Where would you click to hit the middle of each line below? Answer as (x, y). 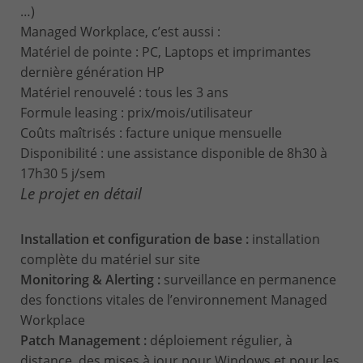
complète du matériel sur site (110, 260)
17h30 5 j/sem (63, 174)
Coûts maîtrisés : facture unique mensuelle (151, 133)
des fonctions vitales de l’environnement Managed (174, 300)
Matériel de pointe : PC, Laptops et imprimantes (166, 52)
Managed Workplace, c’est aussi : (120, 32)
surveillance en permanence (250, 280)
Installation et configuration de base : (136, 239)
